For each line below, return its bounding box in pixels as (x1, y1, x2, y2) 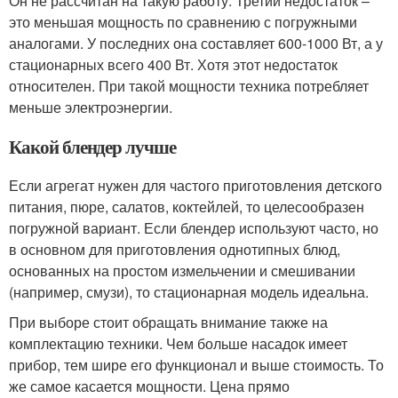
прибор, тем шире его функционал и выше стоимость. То (9, 354, 384, 375)
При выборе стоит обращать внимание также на (9, 311, 328, 332)
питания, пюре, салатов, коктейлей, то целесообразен (9, 195, 364, 217)
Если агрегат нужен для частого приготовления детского (9, 174, 382, 195)
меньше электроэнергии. (9, 96, 172, 117)
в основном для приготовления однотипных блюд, (9, 238, 340, 259)
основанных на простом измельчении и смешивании (9, 259, 355, 281)
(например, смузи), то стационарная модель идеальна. (9, 281, 369, 302)
